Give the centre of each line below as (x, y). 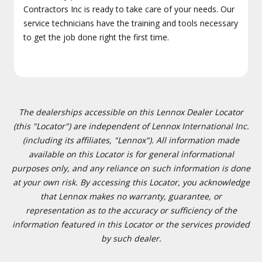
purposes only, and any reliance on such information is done (131, 168)
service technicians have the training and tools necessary (131, 23)
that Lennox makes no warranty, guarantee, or (131, 196)
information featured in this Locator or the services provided (131, 224)
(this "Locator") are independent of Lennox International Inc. (131, 126)
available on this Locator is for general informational (131, 154)
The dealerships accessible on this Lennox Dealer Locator (131, 112)
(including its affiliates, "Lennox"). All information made (131, 140)
